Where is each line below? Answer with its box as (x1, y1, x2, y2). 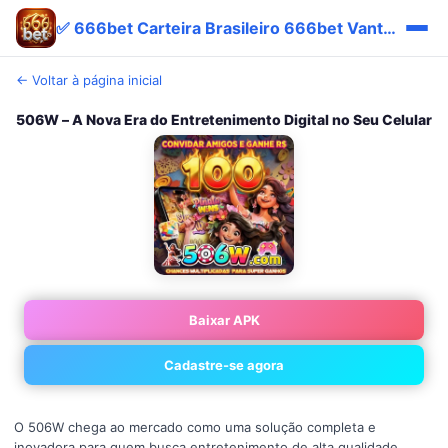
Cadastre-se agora (164, 357, 284, 373)
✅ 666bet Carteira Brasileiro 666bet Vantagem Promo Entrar (383, 17, 396, 38)
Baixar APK (188, 312, 260, 328)
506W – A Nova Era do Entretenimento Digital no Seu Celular (16, 111, 432, 128)
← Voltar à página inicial (16, 72, 162, 88)
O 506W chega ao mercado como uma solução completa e (14, 419, 376, 435)
